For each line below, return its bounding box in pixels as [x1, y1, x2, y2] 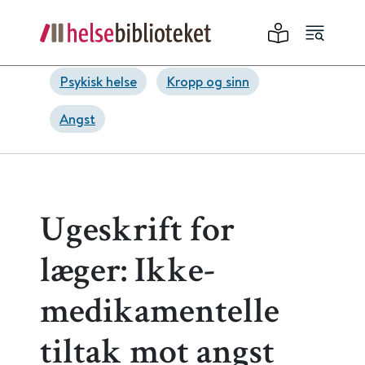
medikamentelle [40, 297, 279, 332]
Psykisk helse [59, 72, 137, 90]
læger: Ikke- [40, 256, 215, 292]
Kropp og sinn [166, 72, 249, 90]
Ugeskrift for [40, 215, 235, 251]
